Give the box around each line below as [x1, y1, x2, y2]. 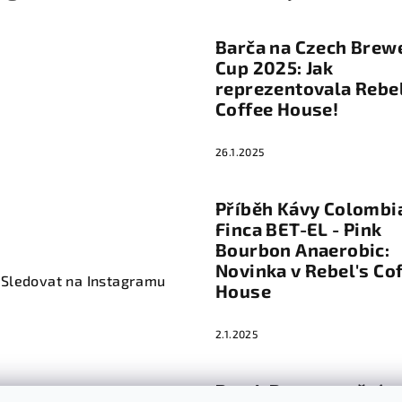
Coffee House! [215, 98, 339, 119]
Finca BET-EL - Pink [215, 218, 382, 240]
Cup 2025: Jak [215, 57, 334, 78]
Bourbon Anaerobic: [215, 239, 390, 260]
